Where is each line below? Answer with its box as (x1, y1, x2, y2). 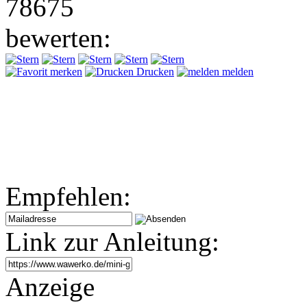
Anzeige (5, 271, 95, 302)
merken (47, 65, 82, 77)
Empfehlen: (5, 181, 131, 211)
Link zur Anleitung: (5, 226, 219, 256)
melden (219, 65, 254, 77)
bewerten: (5, 23, 111, 53)
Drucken (134, 65, 174, 77)
